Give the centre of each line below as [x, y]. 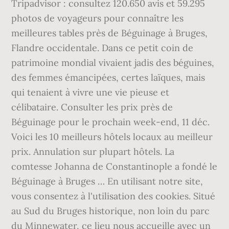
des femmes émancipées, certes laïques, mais [108, 77]
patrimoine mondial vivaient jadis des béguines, [113, 63]
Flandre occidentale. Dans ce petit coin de [102, 48]
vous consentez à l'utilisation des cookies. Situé [113, 196]
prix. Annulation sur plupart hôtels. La [93, 152]
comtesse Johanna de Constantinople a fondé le [114, 166]
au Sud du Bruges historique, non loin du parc [111, 211]
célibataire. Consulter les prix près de [92, 107]
